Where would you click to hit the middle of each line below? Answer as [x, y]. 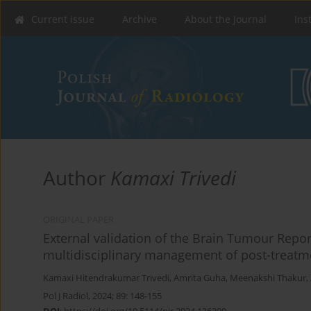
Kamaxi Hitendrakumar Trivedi [106, 278]
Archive [140, 19]
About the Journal [226, 19]
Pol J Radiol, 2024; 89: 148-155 [102, 296]
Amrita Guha [200, 278]
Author [77, 178]
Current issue [63, 19]
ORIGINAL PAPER [78, 220]
